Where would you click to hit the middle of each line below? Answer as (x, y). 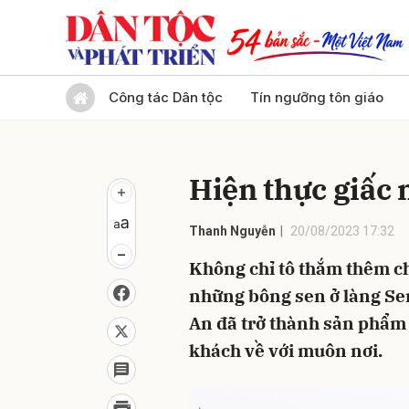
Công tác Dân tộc (166, 97)
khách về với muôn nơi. (286, 351)
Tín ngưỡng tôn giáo (317, 97)
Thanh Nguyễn (232, 231)
